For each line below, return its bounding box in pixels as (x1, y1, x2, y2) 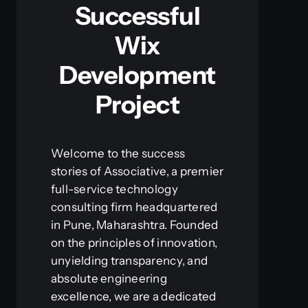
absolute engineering (50, 271, 168, 285)
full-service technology (50, 181, 178, 196)
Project (95, 89, 180, 120)
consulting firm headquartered (50, 199, 218, 214)
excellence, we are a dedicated (50, 289, 217, 303)
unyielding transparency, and (50, 253, 208, 267)
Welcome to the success (50, 146, 186, 160)
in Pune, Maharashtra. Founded (50, 217, 219, 232)
